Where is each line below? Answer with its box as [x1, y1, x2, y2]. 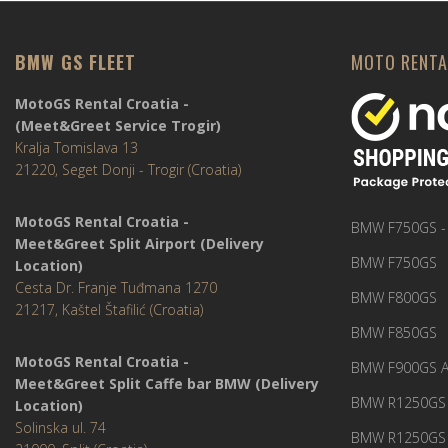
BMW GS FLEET [15, 48, 136, 75]
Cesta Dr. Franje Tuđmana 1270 [15, 277, 217, 297]
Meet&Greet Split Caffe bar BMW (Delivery [15, 373, 319, 393]
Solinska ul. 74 [15, 417, 106, 437]
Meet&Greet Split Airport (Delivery [15, 233, 264, 253]
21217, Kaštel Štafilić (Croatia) [15, 299, 203, 319]
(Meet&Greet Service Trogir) [15, 115, 221, 135]
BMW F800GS [351, 287, 437, 307]
